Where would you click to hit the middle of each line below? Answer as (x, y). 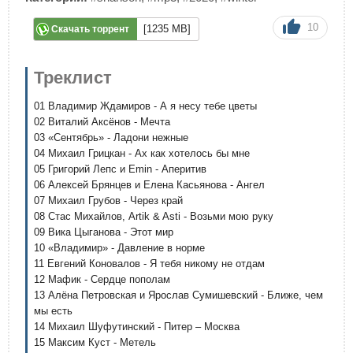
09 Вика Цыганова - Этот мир (104, 232)
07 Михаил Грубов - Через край (108, 201)
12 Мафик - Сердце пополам (102, 279)
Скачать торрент (90, 29)
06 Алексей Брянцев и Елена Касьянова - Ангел (149, 185)
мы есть (53, 311)
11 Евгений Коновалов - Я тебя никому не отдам (149, 264)
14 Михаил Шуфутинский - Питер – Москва (137, 327)
